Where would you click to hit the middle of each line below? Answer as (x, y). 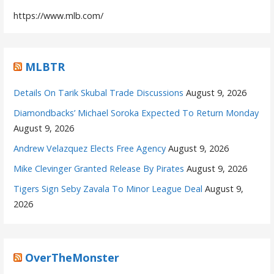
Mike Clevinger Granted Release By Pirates (99, 168)
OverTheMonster (72, 257)
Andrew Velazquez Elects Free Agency (90, 148)
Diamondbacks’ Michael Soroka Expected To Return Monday (136, 113)
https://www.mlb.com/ (59, 15)
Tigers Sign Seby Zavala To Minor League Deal (108, 188)
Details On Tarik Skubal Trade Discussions (99, 92)
